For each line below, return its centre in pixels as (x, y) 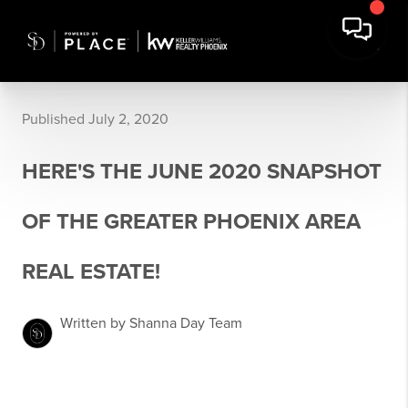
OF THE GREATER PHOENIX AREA (191, 222)
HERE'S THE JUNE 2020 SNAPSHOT (202, 172)
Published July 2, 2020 (95, 119)
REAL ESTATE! (91, 272)
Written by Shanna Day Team (151, 323)
